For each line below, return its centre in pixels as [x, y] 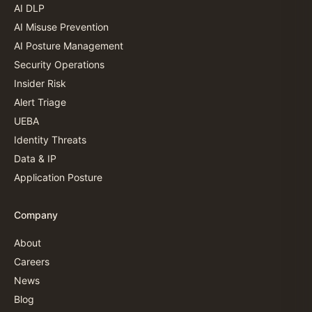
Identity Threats [50, 139]
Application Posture [58, 177]
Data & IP [35, 158]
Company [36, 214]
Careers [32, 261]
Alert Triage [40, 102]
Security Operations [59, 64]
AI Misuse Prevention [61, 26]
